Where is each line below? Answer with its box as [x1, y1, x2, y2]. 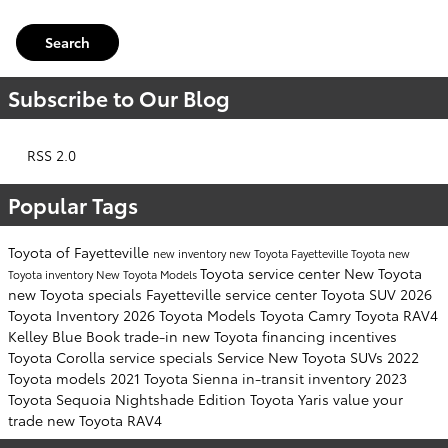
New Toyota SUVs [268, 346, 387, 367]
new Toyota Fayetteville [229, 244, 351, 261]
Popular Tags [8, 189, 138, 219]
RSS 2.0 [23, 144, 76, 165]
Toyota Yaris [250, 388, 333, 409]
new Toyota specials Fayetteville [8, 283, 225, 304]
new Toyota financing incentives [182, 325, 397, 346]
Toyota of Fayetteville [8, 241, 153, 262]
